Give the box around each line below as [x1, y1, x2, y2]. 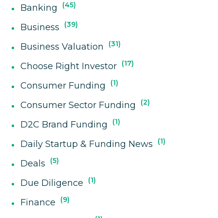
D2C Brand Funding [20, 119, 108, 130]
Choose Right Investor [20, 60, 117, 72]
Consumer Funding [20, 80, 106, 91]
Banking [20, 2, 58, 13]
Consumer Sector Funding [20, 99, 136, 110]
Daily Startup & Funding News [20, 138, 153, 149]
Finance [20, 197, 56, 208]
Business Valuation [20, 41, 104, 52]
